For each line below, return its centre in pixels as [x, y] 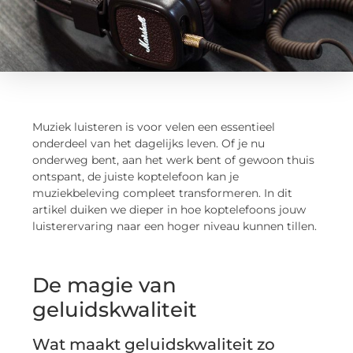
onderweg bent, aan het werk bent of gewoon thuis [174, 160]
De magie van [105, 286]
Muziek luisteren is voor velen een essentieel [154, 126]
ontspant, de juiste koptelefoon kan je [136, 176]
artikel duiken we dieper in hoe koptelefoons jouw [169, 209]
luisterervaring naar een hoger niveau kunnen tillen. [175, 226]
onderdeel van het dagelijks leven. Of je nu [149, 143]
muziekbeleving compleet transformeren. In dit [163, 193]
